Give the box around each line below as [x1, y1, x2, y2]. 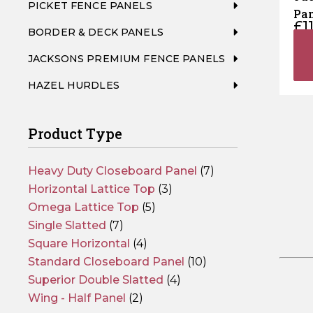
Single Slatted [28, 219, 106, 232]
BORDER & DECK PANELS [28, 26, 163, 38]
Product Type [28, 124, 122, 143]
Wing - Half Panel [28, 291, 126, 305]
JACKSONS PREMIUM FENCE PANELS [28, 52, 226, 65]
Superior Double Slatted [28, 273, 163, 286]
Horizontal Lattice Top [28, 182, 155, 196]
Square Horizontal [28, 237, 130, 250]
